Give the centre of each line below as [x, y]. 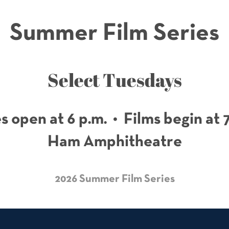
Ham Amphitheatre [114, 142]
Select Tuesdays [114, 79]
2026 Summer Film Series [114, 179]
